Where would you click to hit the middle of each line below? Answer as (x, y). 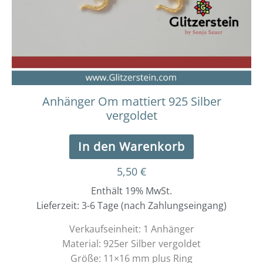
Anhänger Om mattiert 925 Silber (131, 102)
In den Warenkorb (131, 147)
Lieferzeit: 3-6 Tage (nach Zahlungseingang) (131, 206)
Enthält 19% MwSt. (131, 191)
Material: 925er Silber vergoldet (131, 244)
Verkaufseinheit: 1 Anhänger (131, 229)
